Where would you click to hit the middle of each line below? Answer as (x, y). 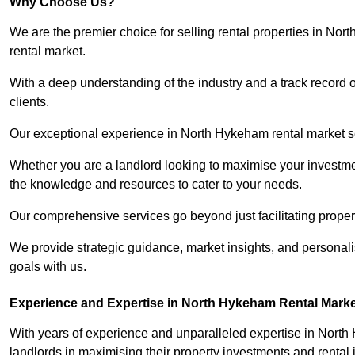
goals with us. (48, 267)
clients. (29, 102)
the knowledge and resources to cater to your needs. (156, 185)
